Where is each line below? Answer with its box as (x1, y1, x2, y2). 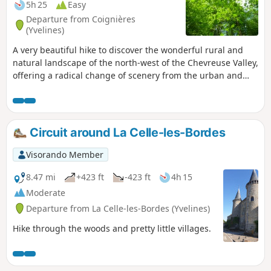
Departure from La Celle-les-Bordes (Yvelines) (26, 202, 210, 214)
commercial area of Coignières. (13, 82, 139, 94)
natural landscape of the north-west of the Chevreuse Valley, (13, 56, 258, 68)
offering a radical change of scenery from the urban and (13, 69, 243, 81)
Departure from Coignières (26, 13, 135, 25)
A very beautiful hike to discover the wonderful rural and (13, 44, 243, 56)
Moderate (26, 186, 65, 198)
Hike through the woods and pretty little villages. (13, 223, 211, 235)
